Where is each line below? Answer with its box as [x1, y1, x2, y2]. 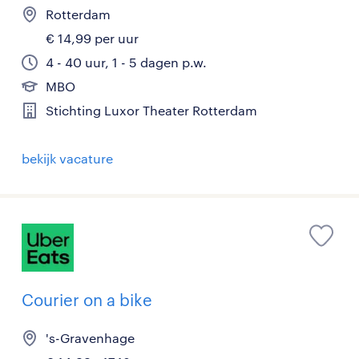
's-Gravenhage [46, 330, 135, 345]
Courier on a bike [22, 290, 152, 309]
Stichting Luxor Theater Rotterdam [46, 103, 257, 118]
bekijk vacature [22, 151, 113, 166]
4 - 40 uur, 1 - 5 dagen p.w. [46, 54, 207, 70]
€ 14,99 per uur [46, 30, 139, 46]
